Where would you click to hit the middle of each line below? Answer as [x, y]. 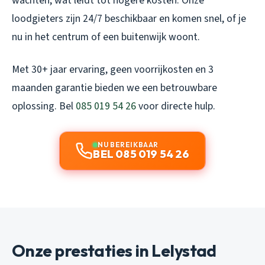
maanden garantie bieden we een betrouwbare [114, 88]
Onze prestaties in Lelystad [114, 251]
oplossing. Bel [44, 106]
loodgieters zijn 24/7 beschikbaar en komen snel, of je [129, 19]
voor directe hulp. [176, 106]
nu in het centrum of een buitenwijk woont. [106, 37]
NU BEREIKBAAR [128, 145]
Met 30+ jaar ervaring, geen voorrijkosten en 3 [113, 70]
